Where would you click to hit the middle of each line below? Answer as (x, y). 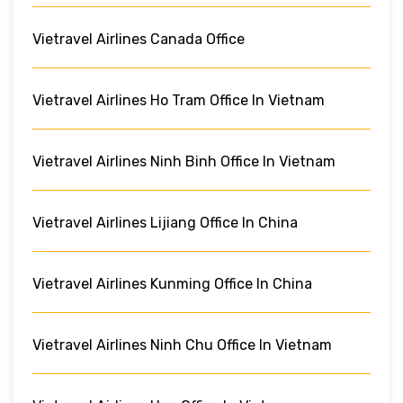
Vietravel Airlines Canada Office (139, 39)
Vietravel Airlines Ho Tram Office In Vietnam (179, 100)
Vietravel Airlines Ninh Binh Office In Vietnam (184, 161)
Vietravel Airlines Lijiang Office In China (165, 222)
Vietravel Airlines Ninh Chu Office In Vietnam (182, 345)
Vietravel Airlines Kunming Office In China (172, 283)
